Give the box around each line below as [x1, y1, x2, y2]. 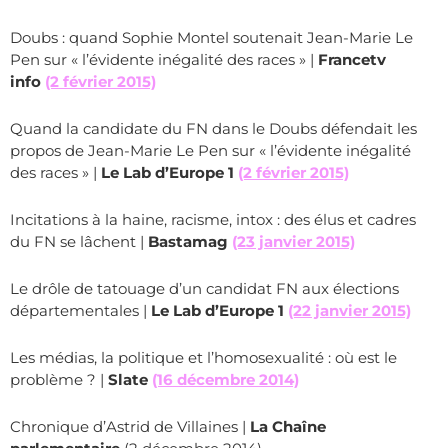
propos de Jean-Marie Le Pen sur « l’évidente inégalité [10, 141, 411, 160]
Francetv [318, 50, 386, 69]
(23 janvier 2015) [232, 232, 355, 251]
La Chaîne [250, 417, 326, 436]
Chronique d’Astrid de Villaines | [10, 417, 250, 436]
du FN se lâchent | [10, 232, 148, 251]
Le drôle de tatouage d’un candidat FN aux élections [10, 279, 399, 298]
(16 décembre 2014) [152, 370, 299, 389]
